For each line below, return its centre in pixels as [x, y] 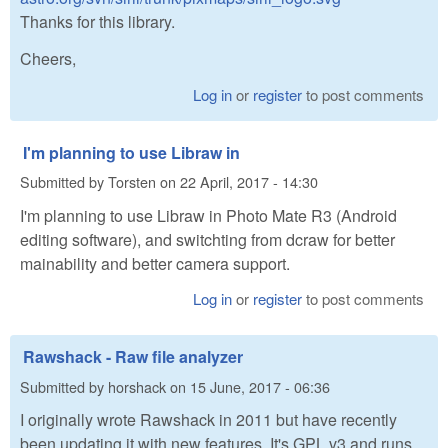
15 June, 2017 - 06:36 [260, 386]
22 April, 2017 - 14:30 [249, 182]
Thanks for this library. [97, 22]
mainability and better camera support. [155, 263]
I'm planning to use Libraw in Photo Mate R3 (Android [208, 215]
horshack [137, 386]
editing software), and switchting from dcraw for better [207, 239]
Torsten [132, 182]
